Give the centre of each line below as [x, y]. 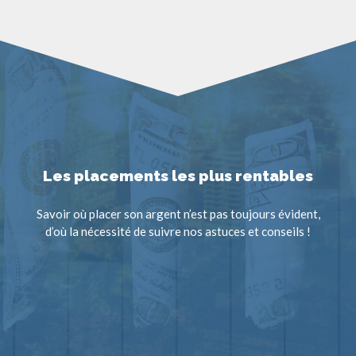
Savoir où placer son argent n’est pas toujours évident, [178, 213]
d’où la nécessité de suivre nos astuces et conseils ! [178, 231]
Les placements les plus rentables [178, 175]
